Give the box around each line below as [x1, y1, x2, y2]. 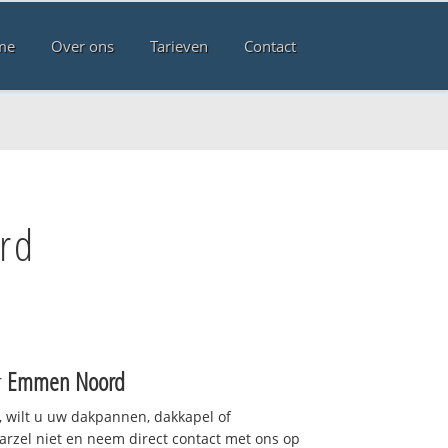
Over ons [50, 36, 114, 57]
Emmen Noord [7, 363, 125, 398]
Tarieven [149, 36, 208, 57]
